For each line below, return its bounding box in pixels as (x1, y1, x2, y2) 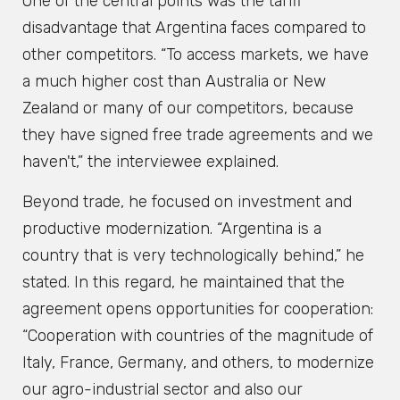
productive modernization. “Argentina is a (22, 218, 321, 238)
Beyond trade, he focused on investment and (22, 191, 352, 212)
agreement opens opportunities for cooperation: (22, 298, 373, 319)
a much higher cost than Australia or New (22, 71, 326, 92)
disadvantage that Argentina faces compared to (22, 18, 366, 38)
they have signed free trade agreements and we (22, 125, 373, 146)
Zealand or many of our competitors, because (22, 98, 354, 119)
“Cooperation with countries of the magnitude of (22, 325, 373, 346)
